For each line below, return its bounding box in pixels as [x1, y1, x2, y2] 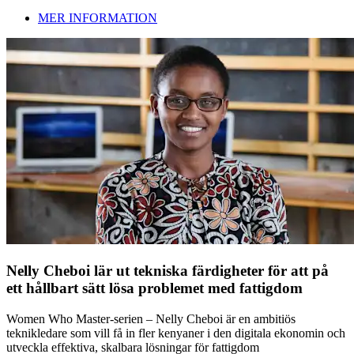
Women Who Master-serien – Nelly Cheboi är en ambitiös [6, 311, 296, 326]
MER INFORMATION [38, 11, 157, 25]
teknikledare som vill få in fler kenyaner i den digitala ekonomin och [6, 326, 345, 340]
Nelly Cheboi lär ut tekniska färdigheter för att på [6, 262, 329, 280]
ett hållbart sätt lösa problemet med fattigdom [6, 280, 303, 297]
